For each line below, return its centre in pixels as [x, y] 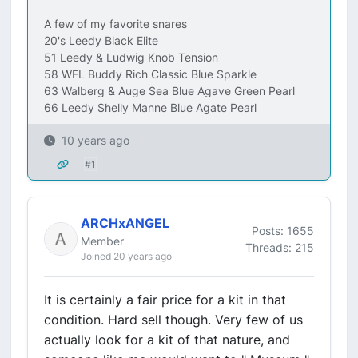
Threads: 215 [280, 247]
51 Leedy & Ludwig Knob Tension [131, 57]
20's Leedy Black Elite [101, 40]
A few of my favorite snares [115, 24]
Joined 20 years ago [126, 256]
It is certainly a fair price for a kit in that [165, 300]
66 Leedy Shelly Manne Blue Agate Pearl [150, 107]
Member [102, 241]
